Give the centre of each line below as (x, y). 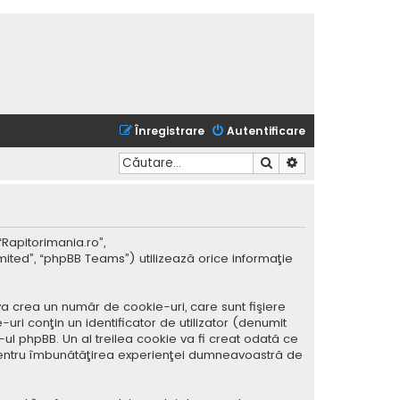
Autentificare (266, 131)
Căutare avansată (346, 162)
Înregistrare (170, 131)
